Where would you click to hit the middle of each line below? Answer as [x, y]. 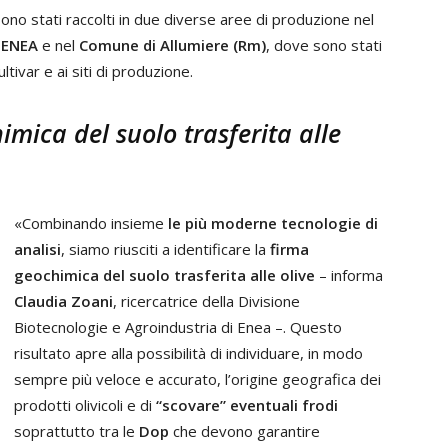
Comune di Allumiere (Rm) [172, 45]
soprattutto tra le [76, 431]
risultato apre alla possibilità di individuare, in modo [188, 353]
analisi [37, 249]
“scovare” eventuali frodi [247, 405]
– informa [349, 275]
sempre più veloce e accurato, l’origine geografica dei [197, 379]
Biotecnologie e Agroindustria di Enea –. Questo [178, 327]
